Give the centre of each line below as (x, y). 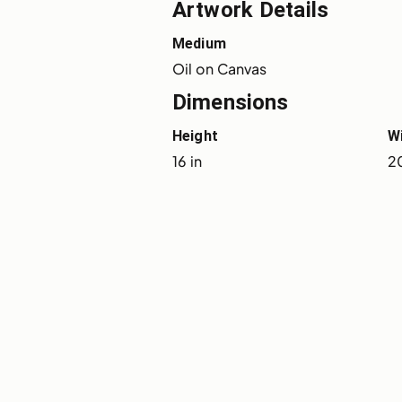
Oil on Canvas (220, 68)
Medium (199, 43)
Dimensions (231, 102)
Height (195, 135)
